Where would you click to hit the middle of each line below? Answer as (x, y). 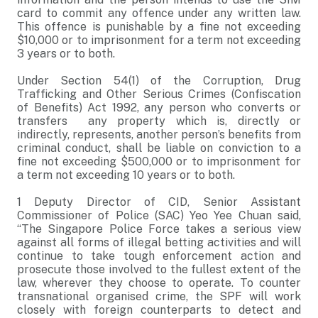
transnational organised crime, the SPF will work (159, 296)
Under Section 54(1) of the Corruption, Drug (159, 81)
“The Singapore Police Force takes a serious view (159, 229)
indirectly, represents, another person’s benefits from (159, 135)
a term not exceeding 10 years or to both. (126, 175)
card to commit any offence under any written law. (159, 13)
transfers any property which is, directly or (159, 121)
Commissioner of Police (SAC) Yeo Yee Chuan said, (159, 215)
